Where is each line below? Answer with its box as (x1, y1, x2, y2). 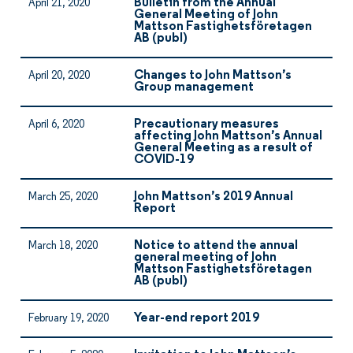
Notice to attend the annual (134, 240, 298, 252)
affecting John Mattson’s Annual (134, 130, 322, 143)
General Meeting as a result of (134, 142, 313, 154)
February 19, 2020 (28, 313, 109, 325)
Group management (134, 81, 254, 94)
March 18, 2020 (28, 240, 98, 252)
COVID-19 (134, 154, 194, 166)
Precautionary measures (134, 118, 279, 131)
